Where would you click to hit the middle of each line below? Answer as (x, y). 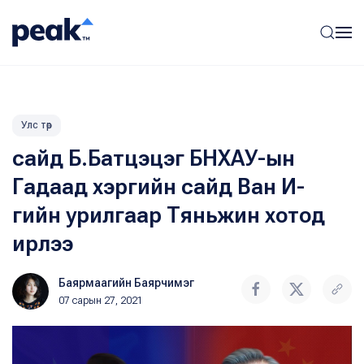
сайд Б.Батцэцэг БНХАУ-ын (154, 158)
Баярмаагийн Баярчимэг (126, 283)
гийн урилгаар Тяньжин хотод (169, 215)
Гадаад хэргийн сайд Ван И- (158, 187)
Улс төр (37, 125)
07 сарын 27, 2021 (101, 301)
